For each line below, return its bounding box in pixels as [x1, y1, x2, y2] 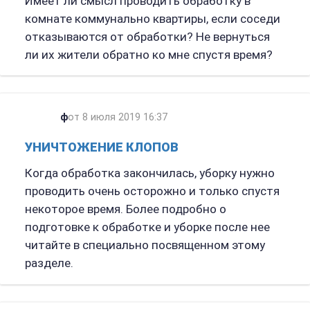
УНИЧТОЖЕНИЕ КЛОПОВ [24, 140, 179, 155]
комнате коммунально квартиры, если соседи [24, 11, 280, 26]
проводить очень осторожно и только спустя [24, 184, 280, 199]
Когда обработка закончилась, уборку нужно [24, 166, 275, 181]
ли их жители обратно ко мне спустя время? [24, 47, 273, 62]
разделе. [24, 256, 73, 271]
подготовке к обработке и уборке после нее [24, 220, 270, 235]
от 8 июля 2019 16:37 [67, 111, 167, 124]
